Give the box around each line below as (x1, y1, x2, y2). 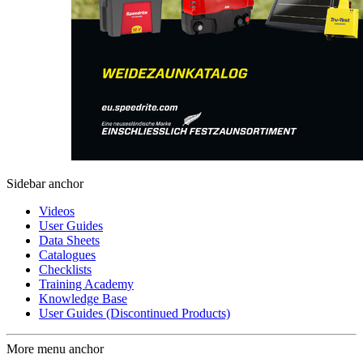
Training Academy (39, 277, 134, 292)
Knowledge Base (39, 292, 127, 306)
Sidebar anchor (6, 177, 83, 191)
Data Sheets (39, 233, 100, 248)
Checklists (39, 263, 92, 277)
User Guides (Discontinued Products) (39, 306, 230, 321)
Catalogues (39, 248, 96, 263)
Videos (39, 204, 75, 219)
